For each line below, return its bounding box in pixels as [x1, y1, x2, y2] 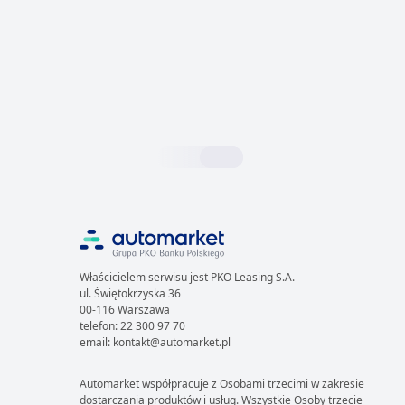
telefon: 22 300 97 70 [80, 318, 185, 334]
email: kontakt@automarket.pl [80, 334, 231, 350]
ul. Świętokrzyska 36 [80, 286, 181, 301]
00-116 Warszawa [80, 302, 170, 317]
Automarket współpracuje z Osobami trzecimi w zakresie [80, 376, 364, 391]
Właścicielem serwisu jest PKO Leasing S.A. [80, 269, 295, 285]
